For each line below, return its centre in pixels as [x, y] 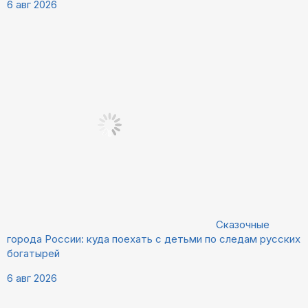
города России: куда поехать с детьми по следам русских [154, 239]
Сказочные [243, 225]
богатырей [33, 254]
